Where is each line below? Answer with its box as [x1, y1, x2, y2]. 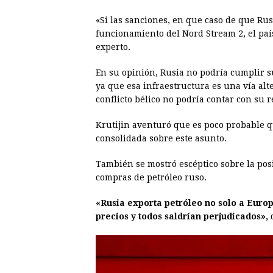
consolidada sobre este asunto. [96, 133, 227, 144]
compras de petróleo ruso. [96, 172, 207, 183]
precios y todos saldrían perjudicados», [96, 211, 271, 222]
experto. [96, 42, 130, 52]
